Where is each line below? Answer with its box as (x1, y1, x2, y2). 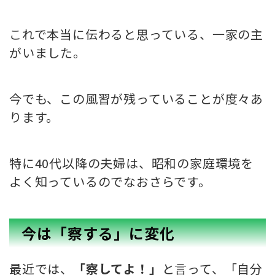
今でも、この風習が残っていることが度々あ (9, 90, 263, 108)
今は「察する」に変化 (21, 222, 175, 244)
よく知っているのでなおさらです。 (9, 172, 211, 191)
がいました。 (9, 44, 86, 62)
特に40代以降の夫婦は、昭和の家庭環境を (9, 154, 254, 172)
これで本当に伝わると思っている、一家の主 (9, 25, 263, 44)
